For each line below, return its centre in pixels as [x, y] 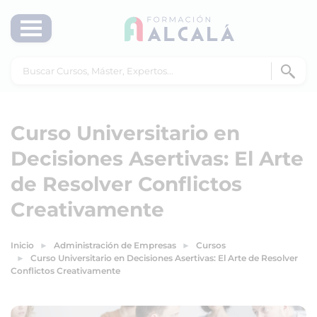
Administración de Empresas [115, 245]
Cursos [211, 245]
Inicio [22, 245]
